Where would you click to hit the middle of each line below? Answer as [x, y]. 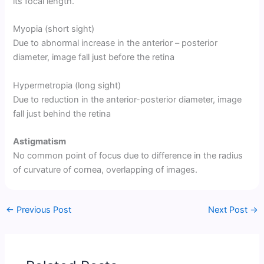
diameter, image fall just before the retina [94, 57]
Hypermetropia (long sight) [67, 85]
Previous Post [42, 209]
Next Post [229, 209]
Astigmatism [40, 141]
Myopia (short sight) [54, 29]
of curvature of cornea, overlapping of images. [105, 169]
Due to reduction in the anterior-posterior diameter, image [128, 99]
